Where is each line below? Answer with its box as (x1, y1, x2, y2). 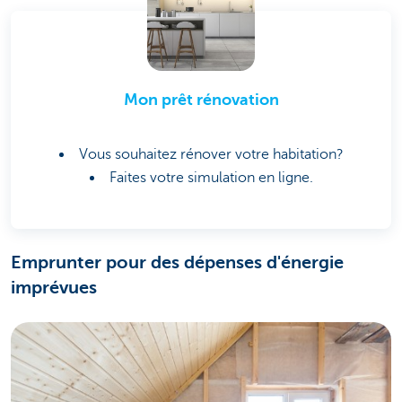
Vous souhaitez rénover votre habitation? (78, 146, 344, 163)
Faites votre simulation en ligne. (109, 170, 313, 187)
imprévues (11, 277, 97, 299)
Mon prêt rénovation (123, 91, 279, 109)
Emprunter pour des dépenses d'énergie (11, 252, 344, 274)
